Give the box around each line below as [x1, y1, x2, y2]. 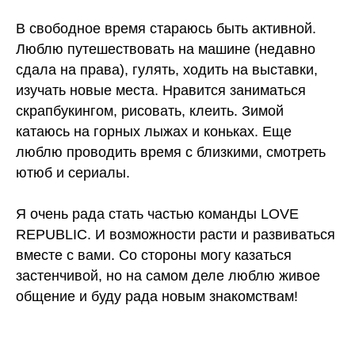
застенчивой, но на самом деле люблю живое [16, 268, 320, 284]
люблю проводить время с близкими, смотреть [16, 144, 326, 160]
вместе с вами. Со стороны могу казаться [16, 247, 292, 263]
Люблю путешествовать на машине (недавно [16, 41, 315, 57]
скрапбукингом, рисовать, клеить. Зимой [16, 103, 284, 119]
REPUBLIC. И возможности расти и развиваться [16, 227, 335, 242]
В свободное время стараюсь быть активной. [16, 21, 316, 36]
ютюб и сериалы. [16, 165, 130, 181]
